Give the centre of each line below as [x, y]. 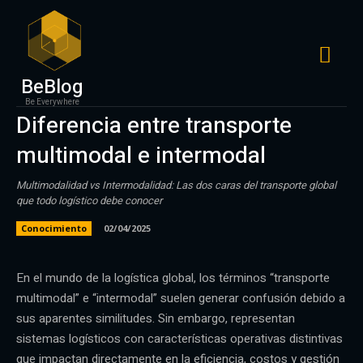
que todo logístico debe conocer [89, 200]
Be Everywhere [53, 102]
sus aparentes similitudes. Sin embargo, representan [156, 318]
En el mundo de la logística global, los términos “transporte [173, 278]
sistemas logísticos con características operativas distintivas [179, 338]
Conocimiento [54, 228]
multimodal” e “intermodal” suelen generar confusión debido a [181, 298]
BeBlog [53, 87]
